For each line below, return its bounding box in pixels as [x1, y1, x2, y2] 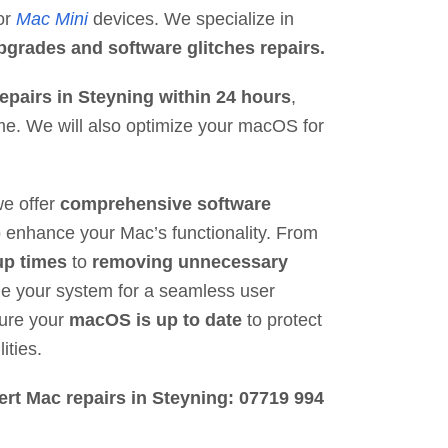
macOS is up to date [68, 310, 242, 331]
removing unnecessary [91, 252, 288, 273]
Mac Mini [15, 9, 88, 30]
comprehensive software [59, 194, 271, 215]
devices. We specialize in [87, 9, 294, 30]
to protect [241, 310, 322, 331]
